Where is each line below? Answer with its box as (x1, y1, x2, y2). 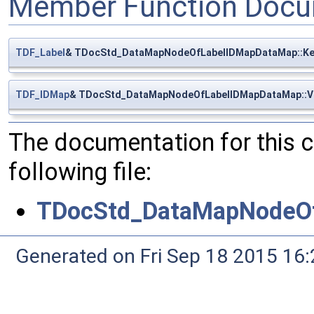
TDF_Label (15, 46, 65, 58)
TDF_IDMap (15, 88, 69, 100)
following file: (8, 157, 151, 186)
